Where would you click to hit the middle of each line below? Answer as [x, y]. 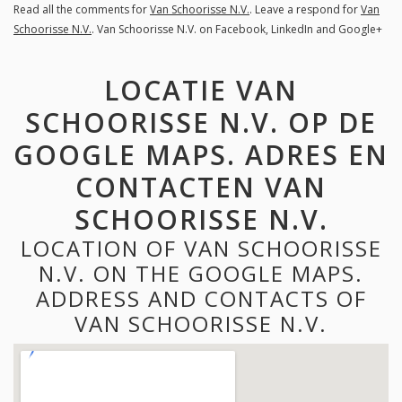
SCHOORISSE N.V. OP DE [201, 123]
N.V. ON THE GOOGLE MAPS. [201, 274]
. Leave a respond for [305, 10]
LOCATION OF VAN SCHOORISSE [201, 249]
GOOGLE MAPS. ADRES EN [201, 155]
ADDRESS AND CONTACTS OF [201, 299]
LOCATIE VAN [201, 91]
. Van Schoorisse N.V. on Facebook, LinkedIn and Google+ [237, 30]
